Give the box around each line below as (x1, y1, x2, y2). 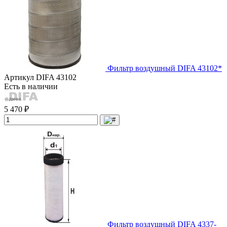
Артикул (4, 72, 36, 82)
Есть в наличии (4, 82, 58, 91)
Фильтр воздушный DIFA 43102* (107, 63, 222, 72)
